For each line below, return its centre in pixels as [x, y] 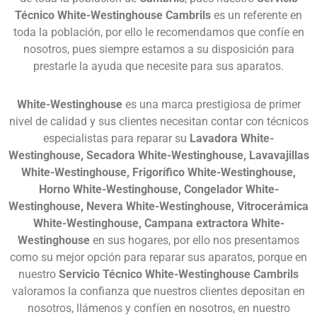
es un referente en [257, 15]
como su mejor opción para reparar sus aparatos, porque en [158, 257]
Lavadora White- [232, 138]
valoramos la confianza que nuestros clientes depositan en [158, 291]
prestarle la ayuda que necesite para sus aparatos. [158, 66]
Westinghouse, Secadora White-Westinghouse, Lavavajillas [158, 155]
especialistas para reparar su [116, 138]
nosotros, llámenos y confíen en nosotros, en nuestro [158, 308]
